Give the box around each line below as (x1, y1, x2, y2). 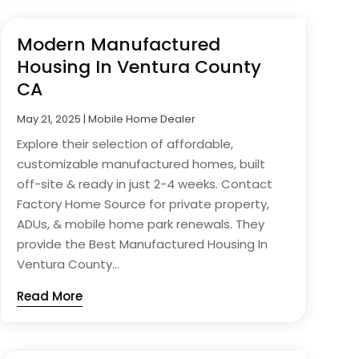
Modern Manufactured (16, 32, 220, 58)
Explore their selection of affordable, (16, 135, 233, 153)
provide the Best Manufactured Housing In (16, 236, 268, 253)
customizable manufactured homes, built (16, 155, 265, 173)
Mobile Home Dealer (87, 111, 196, 127)
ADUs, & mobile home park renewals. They (16, 216, 264, 233)
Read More (16, 288, 83, 305)
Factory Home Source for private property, (16, 196, 269, 213)
